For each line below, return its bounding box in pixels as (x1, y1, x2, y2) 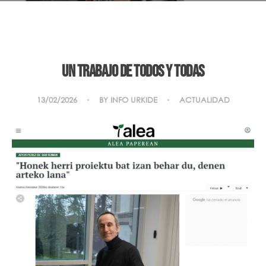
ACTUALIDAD (179, 94, 230, 105)
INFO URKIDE (110, 94, 157, 105)
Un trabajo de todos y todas (62, 61, 204, 81)
